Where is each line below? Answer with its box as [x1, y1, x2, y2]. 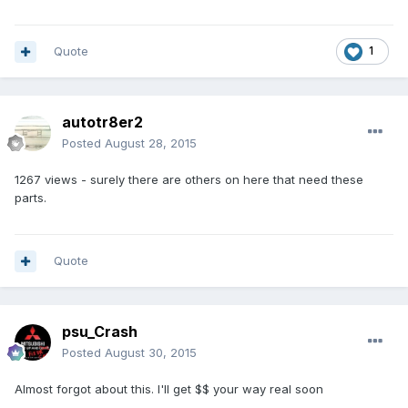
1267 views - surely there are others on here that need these [15, 172, 363, 188]
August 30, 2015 [105, 345, 197, 361]
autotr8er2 [62, 113, 143, 132]
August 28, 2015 [105, 136, 197, 151]
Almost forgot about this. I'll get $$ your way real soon [15, 382, 323, 397]
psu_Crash [62, 322, 138, 342]
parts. [15, 190, 46, 206]
